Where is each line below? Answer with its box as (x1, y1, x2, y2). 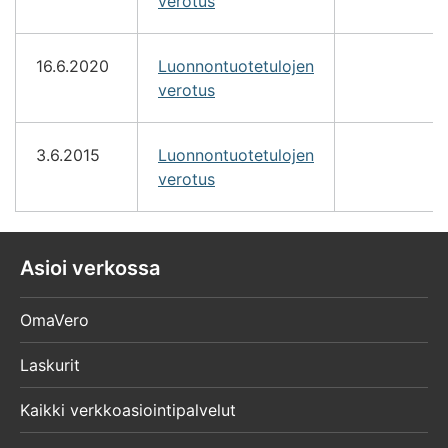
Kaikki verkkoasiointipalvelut (20, 400, 236, 421)
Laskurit (20, 355, 80, 376)
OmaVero (20, 310, 89, 331)
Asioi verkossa (20, 255, 160, 280)
